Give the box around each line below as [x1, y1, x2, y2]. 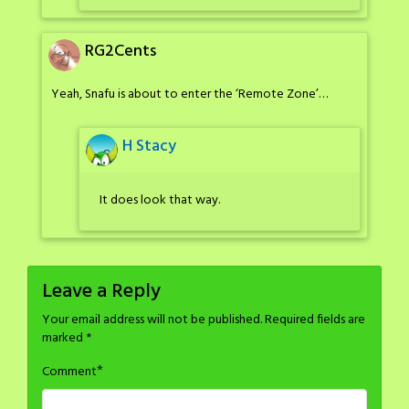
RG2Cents [85, 38, 156, 66]
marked [42, 327, 86, 349]
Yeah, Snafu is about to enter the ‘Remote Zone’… [51, 84, 328, 106]
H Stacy [122, 132, 176, 160]
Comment [42, 361, 97, 383]
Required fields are [265, 309, 365, 330]
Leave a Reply [42, 275, 161, 308]
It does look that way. [100, 189, 220, 211]
